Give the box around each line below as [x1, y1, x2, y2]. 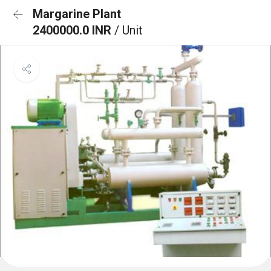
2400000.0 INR [33, 23, 114, 38]
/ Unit [114, 23, 143, 38]
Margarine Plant [33, 7, 121, 21]
